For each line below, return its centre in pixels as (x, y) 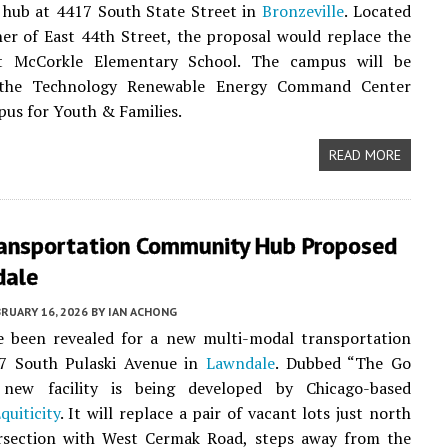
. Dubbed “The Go (343, 363)
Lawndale (241, 363)
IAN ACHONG (142, 311)
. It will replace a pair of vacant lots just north (235, 413)
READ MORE (364, 155)
